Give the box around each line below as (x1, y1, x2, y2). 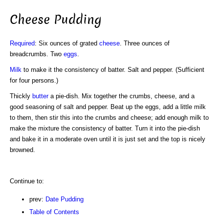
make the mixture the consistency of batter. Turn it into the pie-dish (10, 124, 200, 132)
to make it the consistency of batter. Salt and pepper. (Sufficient (22, 66, 204, 73)
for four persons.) (10, 76, 58, 84)
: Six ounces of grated (35, 39, 99, 47)
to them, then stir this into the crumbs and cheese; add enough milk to (10, 113, 209, 121)
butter (32, 92, 48, 100)
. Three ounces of (120, 39, 170, 47)
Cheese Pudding (10, 11, 102, 29)
